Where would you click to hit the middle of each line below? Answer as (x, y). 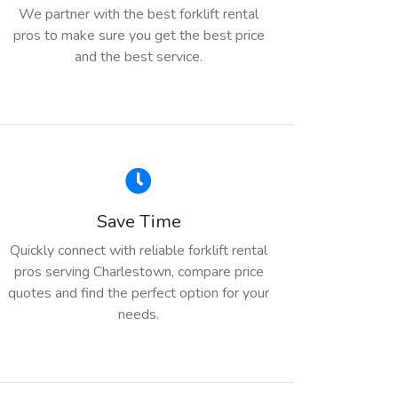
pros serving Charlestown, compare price (139, 271)
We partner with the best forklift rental (139, 14)
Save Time (139, 221)
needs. (139, 314)
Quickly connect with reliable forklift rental (139, 250)
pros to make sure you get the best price (139, 35)
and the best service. (139, 56)
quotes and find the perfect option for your (139, 293)
